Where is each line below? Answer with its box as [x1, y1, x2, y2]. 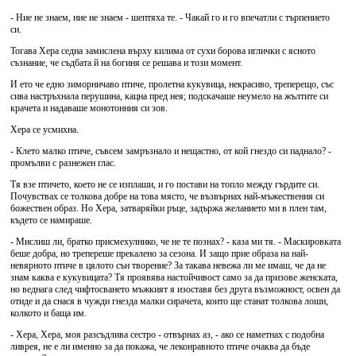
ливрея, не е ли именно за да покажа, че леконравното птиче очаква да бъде [10, 341, 310, 352]
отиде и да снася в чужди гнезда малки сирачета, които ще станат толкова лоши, [10, 296, 328, 307]
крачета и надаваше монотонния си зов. [10, 103, 168, 114]
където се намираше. [10, 215, 92, 226]
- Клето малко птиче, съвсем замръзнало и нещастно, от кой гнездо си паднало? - [10, 145, 331, 157]
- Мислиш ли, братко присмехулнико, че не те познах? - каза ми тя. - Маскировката [10, 236, 341, 247]
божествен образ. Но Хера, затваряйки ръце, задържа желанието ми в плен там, [10, 203, 327, 214]
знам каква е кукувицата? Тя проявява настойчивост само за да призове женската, [10, 272, 338, 283]
